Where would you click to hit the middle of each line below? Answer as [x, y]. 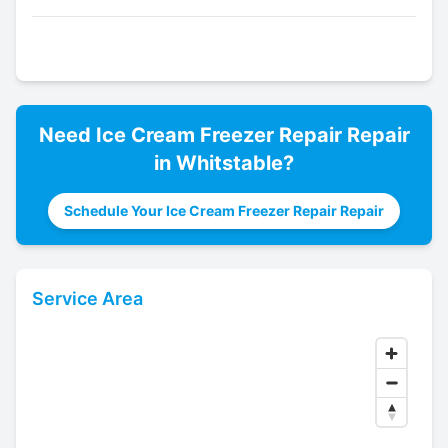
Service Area [87, 299]
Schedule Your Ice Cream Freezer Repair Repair [224, 211]
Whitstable [229, 163]
